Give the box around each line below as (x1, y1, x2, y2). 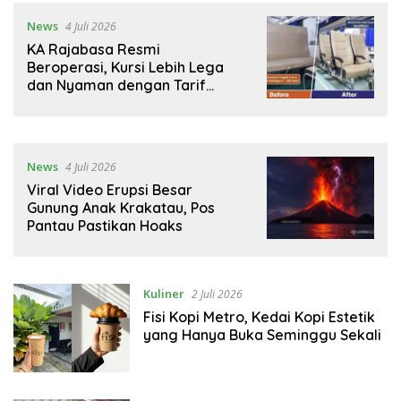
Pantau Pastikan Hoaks (27, 217, 183, 235)
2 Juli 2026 (191, 286, 243, 303)
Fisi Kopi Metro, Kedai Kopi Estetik (142, 308, 375, 327)
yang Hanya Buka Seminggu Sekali (142, 326, 381, 345)
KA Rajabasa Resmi (27, 40, 160, 59)
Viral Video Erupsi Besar (27, 181, 192, 200)
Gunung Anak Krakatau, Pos (27, 199, 215, 218)
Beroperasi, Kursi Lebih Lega (27, 58, 224, 77)
